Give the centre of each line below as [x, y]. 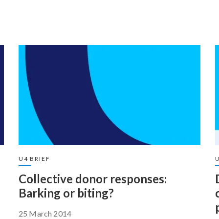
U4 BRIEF [34, 159]
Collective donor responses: [93, 179]
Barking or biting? [66, 193]
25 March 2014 [45, 213]
